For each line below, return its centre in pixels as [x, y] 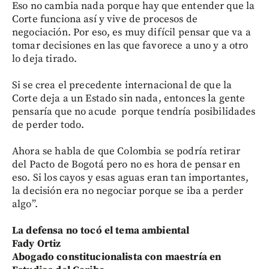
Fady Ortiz [37, 243]
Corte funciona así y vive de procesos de [105, 19]
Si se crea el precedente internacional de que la [122, 85]
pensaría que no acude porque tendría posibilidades [134, 111]
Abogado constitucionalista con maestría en [117, 257]
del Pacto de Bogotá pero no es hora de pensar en [126, 164]
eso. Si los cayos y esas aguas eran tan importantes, [130, 177]
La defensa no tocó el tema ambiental [101, 230]
